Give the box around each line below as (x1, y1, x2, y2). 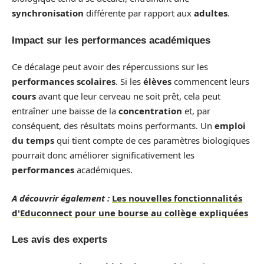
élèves (143, 75, 171, 87)
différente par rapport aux (84, 7, 194, 19)
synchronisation (12, 7, 84, 19)
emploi (214, 120, 246, 131)
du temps (12, 134, 54, 146)
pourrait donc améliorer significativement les (12, 149, 194, 161)
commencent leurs (171, 75, 249, 87)
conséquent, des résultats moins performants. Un (12, 120, 214, 131)
